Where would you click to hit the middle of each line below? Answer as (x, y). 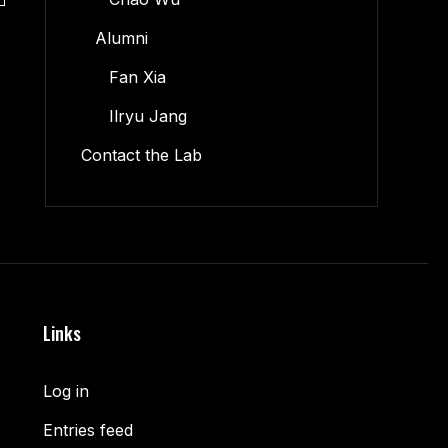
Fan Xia (137, 77)
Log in (66, 391)
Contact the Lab (141, 155)
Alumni (121, 38)
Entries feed (88, 430)
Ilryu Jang (147, 116)
